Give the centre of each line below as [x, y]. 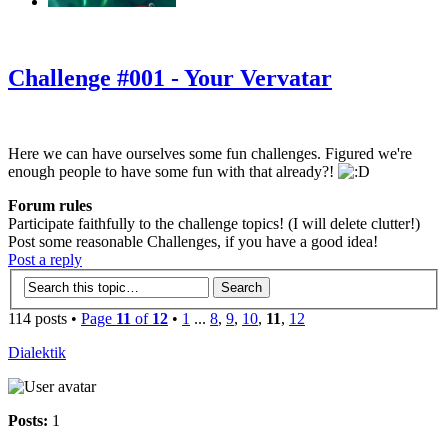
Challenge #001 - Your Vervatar [170, 77]
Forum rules [50, 206]
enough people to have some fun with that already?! [173, 172]
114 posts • [44, 318]
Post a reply [45, 260]
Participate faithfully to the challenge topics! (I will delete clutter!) [214, 224]
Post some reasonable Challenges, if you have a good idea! [193, 242]
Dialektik [37, 352]
